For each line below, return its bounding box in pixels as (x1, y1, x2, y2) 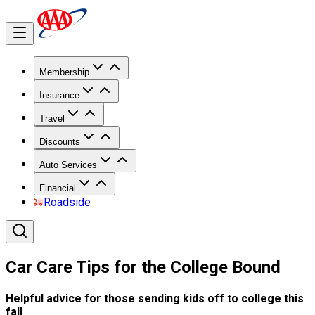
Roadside (44, 195, 91, 209)
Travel (39, 113, 65, 124)
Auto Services (39, 160, 97, 170)
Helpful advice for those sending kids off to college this (6, 292, 304, 306)
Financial (39, 183, 76, 193)
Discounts (39, 136, 80, 147)
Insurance (39, 90, 79, 101)
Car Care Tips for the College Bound (6, 257, 281, 277)
